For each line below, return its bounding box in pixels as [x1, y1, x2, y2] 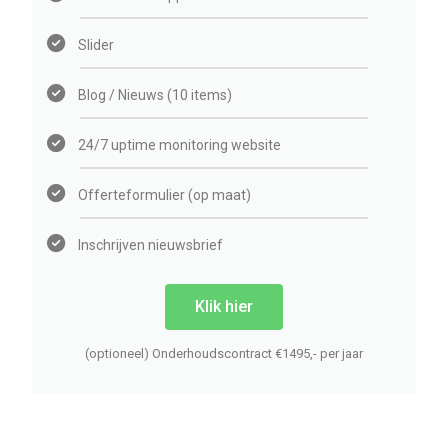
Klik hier [195, 297, 253, 317]
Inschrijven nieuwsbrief [78, 237, 224, 254]
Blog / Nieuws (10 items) [78, 87, 233, 104]
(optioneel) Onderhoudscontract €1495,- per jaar [85, 346, 363, 362]
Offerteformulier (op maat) [78, 187, 252, 204]
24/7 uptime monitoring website [78, 137, 282, 154]
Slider [78, 37, 115, 54]
